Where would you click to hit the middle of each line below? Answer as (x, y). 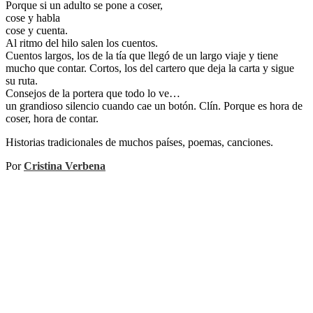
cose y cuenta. (37, 31)
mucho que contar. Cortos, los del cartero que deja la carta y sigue (150, 68)
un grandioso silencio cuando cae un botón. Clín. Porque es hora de (154, 106)
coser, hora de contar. (52, 119)
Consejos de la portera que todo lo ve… (93, 94)
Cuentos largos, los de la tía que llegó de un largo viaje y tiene (142, 56)
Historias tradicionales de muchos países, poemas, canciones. (139, 143)
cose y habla (33, 18)
